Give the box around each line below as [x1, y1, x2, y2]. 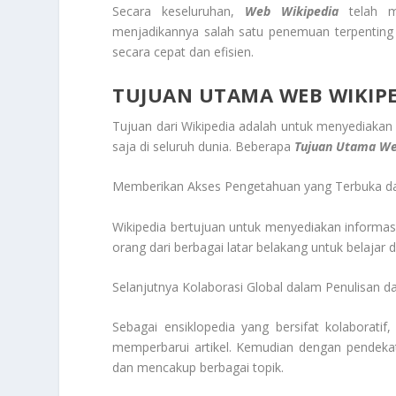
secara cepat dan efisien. [112, 43, 255, 61]
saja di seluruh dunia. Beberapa [112, 137, 295, 155]
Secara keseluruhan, [112, 3, 246, 20]
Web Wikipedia [245, 3, 339, 20]
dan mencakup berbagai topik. [112, 359, 285, 377]
